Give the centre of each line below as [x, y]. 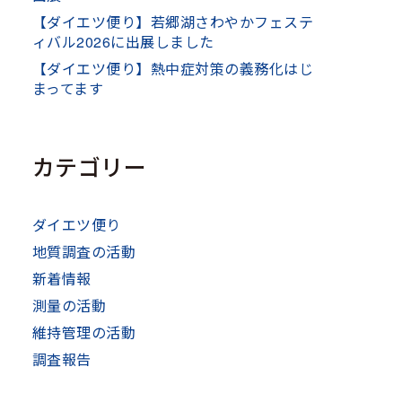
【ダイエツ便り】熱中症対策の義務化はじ [173, 68]
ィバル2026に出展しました [123, 41]
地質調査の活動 [84, 251]
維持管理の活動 [84, 332]
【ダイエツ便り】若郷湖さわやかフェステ [173, 22]
